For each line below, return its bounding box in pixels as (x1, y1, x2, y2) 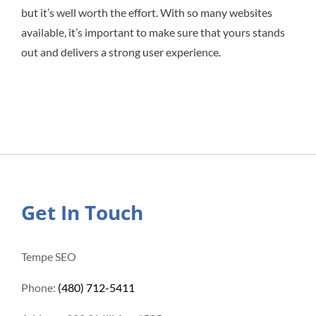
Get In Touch (21, 198, 143, 226)
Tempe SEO (21, 249, 76, 263)
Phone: (21, 280, 58, 294)
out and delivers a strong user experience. (21, 44, 221, 59)
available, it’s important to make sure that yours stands (21, 25, 285, 39)
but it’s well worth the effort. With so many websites (21, 5, 272, 19)
